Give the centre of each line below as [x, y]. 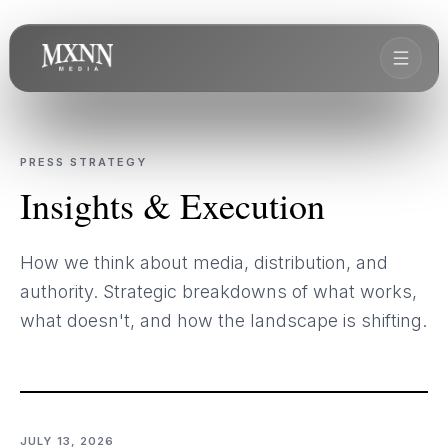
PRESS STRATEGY [83, 162]
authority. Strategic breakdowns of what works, [218, 291]
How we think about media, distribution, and [204, 262]
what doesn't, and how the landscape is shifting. [223, 320]
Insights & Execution [172, 205]
